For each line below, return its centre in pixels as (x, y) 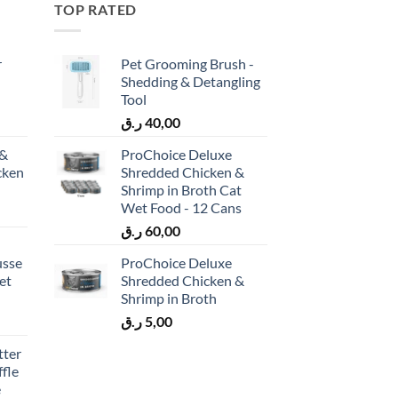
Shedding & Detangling (191, 82)
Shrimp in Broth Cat (181, 190)
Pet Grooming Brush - (187, 64)
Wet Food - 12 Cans (181, 208)
